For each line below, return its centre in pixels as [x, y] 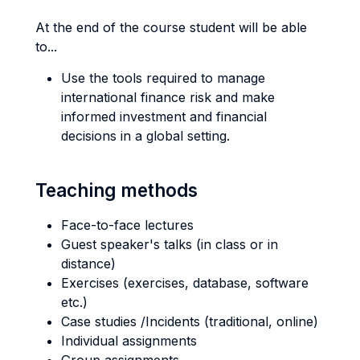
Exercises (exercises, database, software [185, 283]
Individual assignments [129, 341]
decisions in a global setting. [145, 136]
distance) [88, 264]
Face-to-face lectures [127, 225]
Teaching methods [117, 190]
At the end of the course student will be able [171, 27]
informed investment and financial [164, 117]
